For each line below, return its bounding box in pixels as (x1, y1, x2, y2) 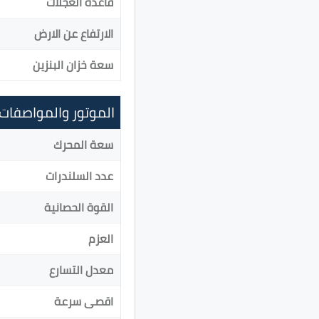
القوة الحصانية (44, 196, 113, 218)
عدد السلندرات (46, 164, 113, 187)
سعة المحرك (53, 133, 113, 155)
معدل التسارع (49, 258, 113, 281)
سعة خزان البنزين (33, 53, 113, 75)
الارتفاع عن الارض (34, 22, 113, 44)
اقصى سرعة (54, 290, 113, 312)
